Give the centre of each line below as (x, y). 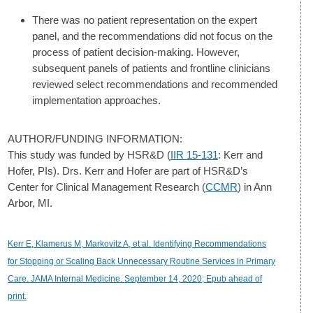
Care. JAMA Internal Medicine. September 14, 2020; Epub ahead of (135, 278)
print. (17, 296)
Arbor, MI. (30, 203)
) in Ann (255, 187)
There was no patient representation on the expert (145, 20)
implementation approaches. (96, 100)
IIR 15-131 (194, 154)
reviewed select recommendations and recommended (155, 84)
